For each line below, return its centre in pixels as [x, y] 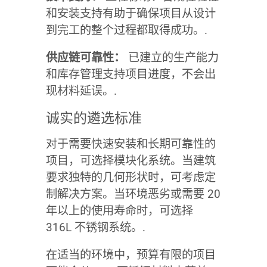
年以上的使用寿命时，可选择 [119, 210]
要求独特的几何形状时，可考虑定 [131, 177]
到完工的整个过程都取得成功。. [126, 30]
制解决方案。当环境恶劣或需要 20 [133, 194]
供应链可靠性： [85, 57]
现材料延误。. [81, 91]
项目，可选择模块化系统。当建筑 [131, 160]
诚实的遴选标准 [94, 118]
